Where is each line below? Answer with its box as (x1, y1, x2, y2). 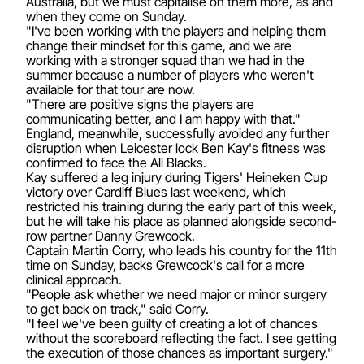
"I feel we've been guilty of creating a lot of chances (26, 314, 318, 331)
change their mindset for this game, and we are (26, 37, 292, 54)
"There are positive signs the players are (26, 95, 254, 112)
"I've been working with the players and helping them (26, 22, 326, 39)
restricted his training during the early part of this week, (26, 197, 336, 214)
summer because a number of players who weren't (26, 66, 314, 83)
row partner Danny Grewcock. (26, 227, 195, 244)
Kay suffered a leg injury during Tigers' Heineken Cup (26, 168, 327, 185)
